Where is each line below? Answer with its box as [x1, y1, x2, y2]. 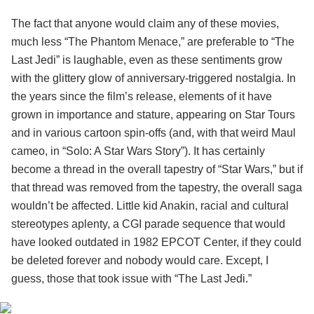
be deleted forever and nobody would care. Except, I [11, 254, 268, 267]
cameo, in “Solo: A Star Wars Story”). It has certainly [11, 145, 265, 158]
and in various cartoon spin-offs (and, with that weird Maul [11, 127, 296, 139]
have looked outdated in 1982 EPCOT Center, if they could [11, 236, 301, 249]
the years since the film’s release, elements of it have [11, 90, 272, 103]
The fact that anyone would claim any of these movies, [11, 18, 279, 30]
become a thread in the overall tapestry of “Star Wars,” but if [11, 163, 303, 176]
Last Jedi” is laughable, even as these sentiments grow [11, 54, 282, 67]
